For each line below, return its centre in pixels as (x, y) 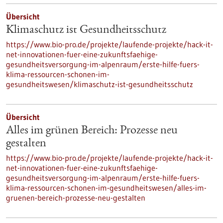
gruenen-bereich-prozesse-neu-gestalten (76, 198)
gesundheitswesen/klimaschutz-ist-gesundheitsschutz (100, 84)
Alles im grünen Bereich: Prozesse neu (92, 131)
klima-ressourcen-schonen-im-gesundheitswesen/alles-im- (106, 188)
